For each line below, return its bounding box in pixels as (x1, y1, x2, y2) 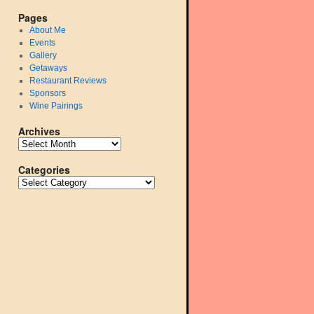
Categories (18, 163, 70, 177)
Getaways (29, 63, 67, 73)
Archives (18, 124, 60, 138)
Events (29, 38, 55, 48)
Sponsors (29, 88, 66, 98)
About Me (29, 25, 66, 35)
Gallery (29, 50, 57, 60)
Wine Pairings (29, 101, 83, 111)
